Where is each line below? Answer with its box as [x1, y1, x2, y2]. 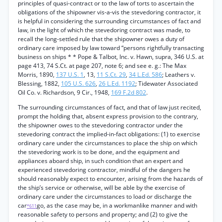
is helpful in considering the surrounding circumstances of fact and [18, 17, 201, 25]
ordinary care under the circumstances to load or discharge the [18, 192, 192, 201]
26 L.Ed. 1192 [99, 79, 135, 88]
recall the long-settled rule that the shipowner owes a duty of [18, 35, 184, 43]
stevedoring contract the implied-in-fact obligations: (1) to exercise [18, 130, 200, 138]
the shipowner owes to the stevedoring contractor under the [18, 121, 183, 129]
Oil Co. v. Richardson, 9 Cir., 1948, [18, 88, 111, 97]
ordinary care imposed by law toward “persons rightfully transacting [18, 44, 204, 52]
